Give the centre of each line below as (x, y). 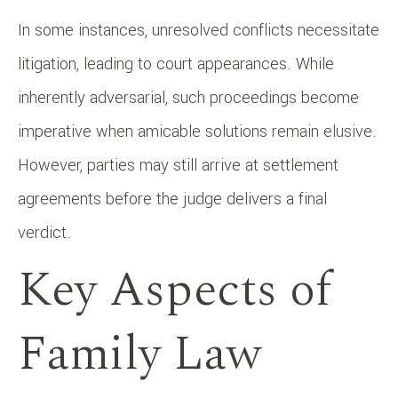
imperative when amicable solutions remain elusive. (197, 131)
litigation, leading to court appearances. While (176, 64)
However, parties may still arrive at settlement (178, 165)
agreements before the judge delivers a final (172, 199)
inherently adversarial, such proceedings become (188, 97)
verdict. (44, 232)
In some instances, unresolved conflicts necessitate (199, 30)
